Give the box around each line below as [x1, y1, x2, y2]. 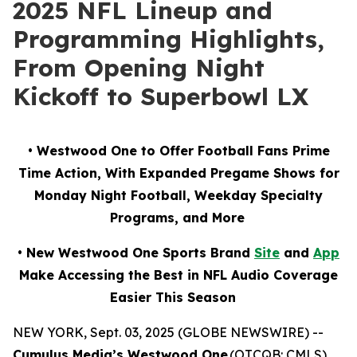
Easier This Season [110, 289, 236, 305]
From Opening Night [13, 53, 265, 83]
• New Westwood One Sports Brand [18, 245, 254, 261]
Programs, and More [109, 210, 245, 226]
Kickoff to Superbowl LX [13, 81, 308, 112]
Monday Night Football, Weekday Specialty [34, 187, 323, 203]
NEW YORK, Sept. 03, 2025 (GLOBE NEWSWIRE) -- [13, 324, 324, 340]
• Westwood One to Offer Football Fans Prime [27, 143, 330, 159]
